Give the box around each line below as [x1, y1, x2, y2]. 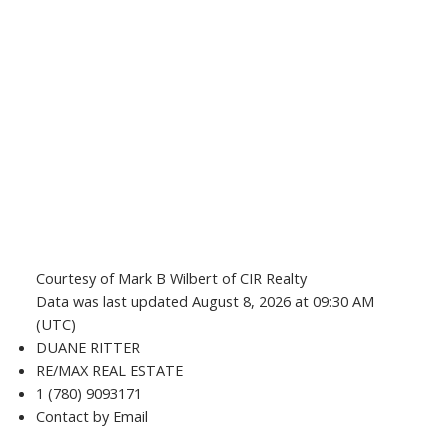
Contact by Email [35, 406, 148, 427]
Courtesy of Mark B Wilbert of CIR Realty [35, 268, 307, 289]
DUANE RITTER [35, 337, 140, 358]
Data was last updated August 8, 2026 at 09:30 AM [35, 291, 374, 312]
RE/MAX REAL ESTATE [35, 360, 183, 381]
